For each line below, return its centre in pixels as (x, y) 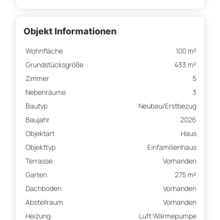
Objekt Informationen (70, 31)
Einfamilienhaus (172, 147)
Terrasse (39, 161)
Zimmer (37, 79)
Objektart (40, 134)
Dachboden (43, 189)
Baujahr (38, 120)
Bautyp (37, 106)
